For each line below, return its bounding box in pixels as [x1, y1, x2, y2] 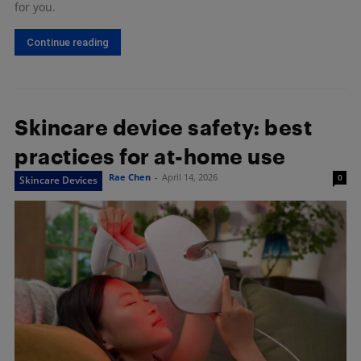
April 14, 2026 [162, 171, 218, 184]
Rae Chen [109, 171, 151, 184]
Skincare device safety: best [15, 115, 312, 140]
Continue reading [27, 36, 109, 49]
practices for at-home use [15, 144, 286, 169]
